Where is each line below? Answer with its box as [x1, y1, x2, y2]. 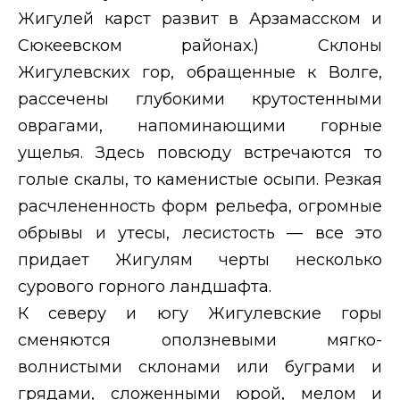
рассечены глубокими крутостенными [18, 88, 382, 109]
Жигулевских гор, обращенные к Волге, [18, 62, 382, 82]
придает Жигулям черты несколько [18, 249, 382, 270]
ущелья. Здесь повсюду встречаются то [18, 142, 382, 162]
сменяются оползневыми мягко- [18, 329, 382, 350]
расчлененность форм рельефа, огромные [18, 196, 382, 216]
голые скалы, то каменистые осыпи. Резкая [18, 169, 382, 189]
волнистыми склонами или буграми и [18, 356, 382, 377]
